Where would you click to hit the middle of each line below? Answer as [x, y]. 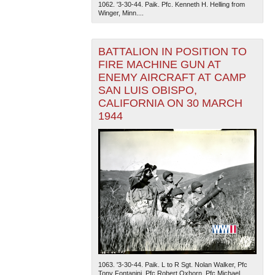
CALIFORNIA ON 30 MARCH [170, 103]
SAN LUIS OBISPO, [147, 91]
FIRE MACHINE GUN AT [159, 65]
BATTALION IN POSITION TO [172, 52]
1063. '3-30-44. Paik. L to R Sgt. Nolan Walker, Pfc [172, 264]
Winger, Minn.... [121, 13]
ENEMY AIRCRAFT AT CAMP [172, 78]
